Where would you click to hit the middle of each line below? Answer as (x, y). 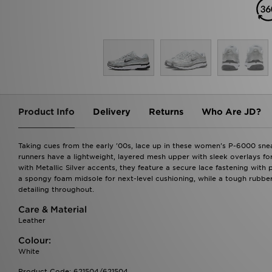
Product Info (46, 111)
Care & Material (53, 209)
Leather (32, 220)
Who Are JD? (231, 111)
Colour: (35, 240)
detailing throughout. (56, 189)
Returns (166, 111)
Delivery (112, 111)
